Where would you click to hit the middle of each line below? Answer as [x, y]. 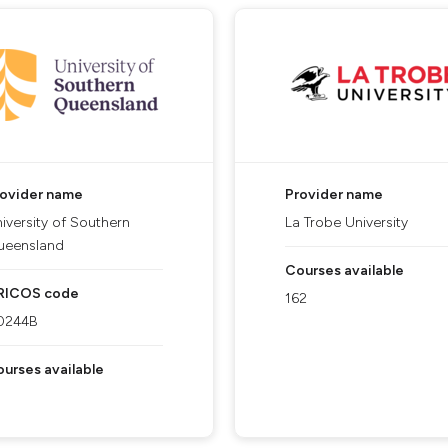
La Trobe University [346, 222]
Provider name [334, 194]
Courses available [344, 270]
